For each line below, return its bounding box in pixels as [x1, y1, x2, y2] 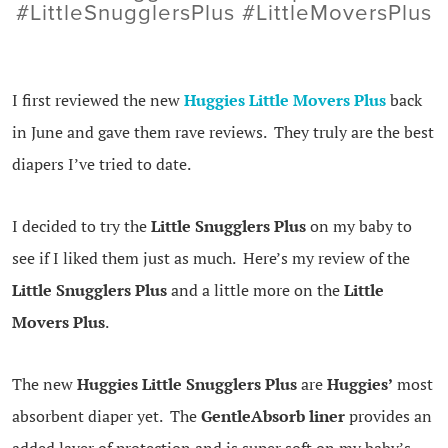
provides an [344, 405, 432, 428]
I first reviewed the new [11, 89, 184, 112]
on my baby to [305, 215, 412, 238]
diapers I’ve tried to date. [11, 153, 191, 176]
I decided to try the [11, 215, 151, 238]
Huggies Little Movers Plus [183, 89, 386, 112]
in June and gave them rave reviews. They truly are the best [11, 121, 434, 144]
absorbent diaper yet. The [11, 405, 201, 428]
